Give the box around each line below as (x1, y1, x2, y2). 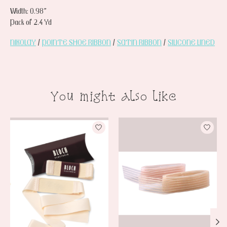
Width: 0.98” (10, 6, 47, 16)
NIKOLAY (10, 37, 36, 47)
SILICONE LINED (168, 37, 215, 47)
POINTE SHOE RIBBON (42, 37, 111, 47)
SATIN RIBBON (117, 37, 162, 47)
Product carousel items (10, 118, 76, 127)
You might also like (51, 89, 176, 104)
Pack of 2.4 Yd (10, 17, 52, 27)
